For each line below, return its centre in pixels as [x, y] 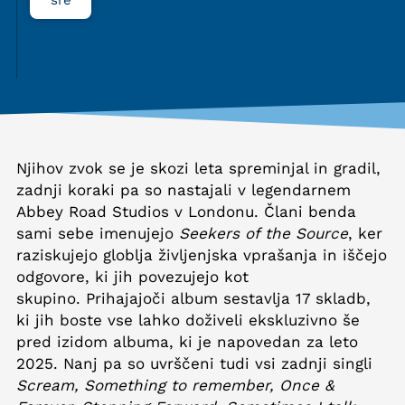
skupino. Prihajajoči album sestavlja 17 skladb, [193, 298]
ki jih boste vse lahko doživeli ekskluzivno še [188, 320]
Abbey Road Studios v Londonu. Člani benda [186, 211]
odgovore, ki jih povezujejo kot [132, 276]
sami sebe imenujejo [98, 233]
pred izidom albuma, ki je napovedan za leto [187, 341]
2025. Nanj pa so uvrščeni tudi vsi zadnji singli [194, 363]
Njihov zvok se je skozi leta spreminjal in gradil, [198, 168]
